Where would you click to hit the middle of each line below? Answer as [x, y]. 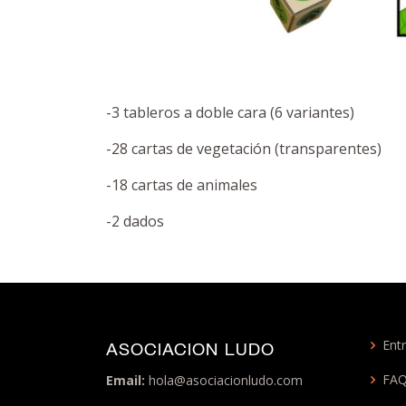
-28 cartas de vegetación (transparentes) [244, 149]
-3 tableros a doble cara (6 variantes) [230, 113]
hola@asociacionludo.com [224, 381]
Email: [126, 381]
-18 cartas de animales [182, 185]
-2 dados [135, 222]
